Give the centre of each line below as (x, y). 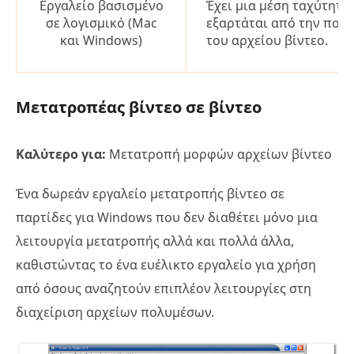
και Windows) (101, 41)
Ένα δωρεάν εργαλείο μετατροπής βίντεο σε (150, 194)
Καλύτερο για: (61, 154)
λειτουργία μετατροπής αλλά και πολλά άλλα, (155, 241)
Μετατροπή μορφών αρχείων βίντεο (219, 154)
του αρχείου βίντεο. (267, 41)
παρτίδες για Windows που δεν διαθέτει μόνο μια (167, 218)
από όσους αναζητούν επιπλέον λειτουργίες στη (164, 289)
